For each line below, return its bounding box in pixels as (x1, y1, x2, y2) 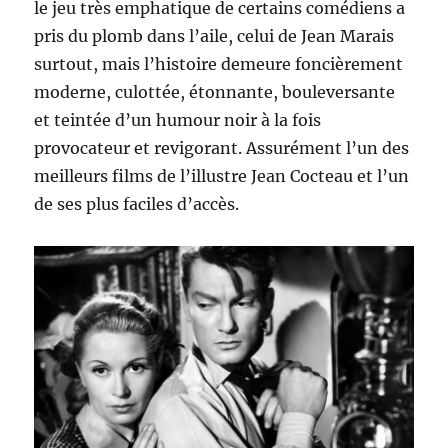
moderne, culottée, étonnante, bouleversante (34, 82, 396, 103)
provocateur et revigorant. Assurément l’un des (34, 138, 410, 159)
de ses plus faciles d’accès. (34, 194, 240, 215)
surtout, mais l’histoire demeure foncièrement (34, 54, 404, 75)
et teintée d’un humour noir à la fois (34, 110, 322, 131)
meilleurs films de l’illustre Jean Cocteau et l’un (34, 166, 410, 187)
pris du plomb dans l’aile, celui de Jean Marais (34, 26, 395, 47)
